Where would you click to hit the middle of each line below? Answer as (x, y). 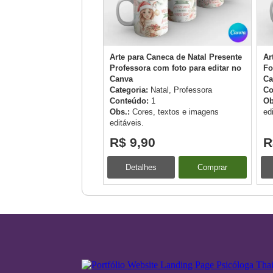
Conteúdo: (130, 101)
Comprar (213, 167)
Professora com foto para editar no (175, 68)
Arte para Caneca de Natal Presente (176, 57)
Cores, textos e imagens (175, 112)
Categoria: (130, 90)
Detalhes (141, 167)
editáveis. (127, 122)
